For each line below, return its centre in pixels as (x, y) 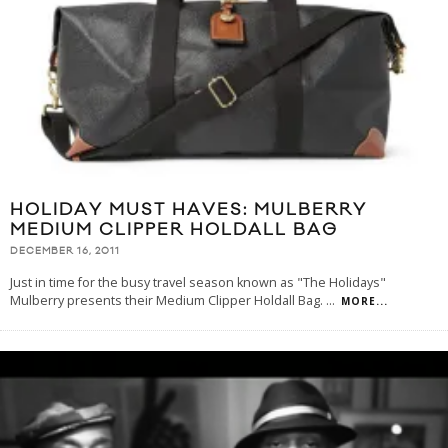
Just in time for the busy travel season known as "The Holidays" (198, 282)
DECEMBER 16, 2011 (65, 251)
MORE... (364, 300)
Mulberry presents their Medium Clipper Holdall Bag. (168, 300)
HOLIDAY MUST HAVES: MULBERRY (188, 210)
